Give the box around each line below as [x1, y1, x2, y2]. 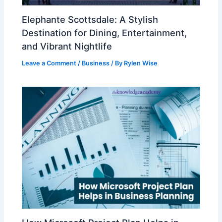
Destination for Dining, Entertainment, [22, 27, 187, 38]
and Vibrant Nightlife [22, 40, 112, 52]
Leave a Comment [22, 59, 77, 67]
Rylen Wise [124, 59, 158, 67]
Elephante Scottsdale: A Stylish [22, 13, 159, 25]
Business [82, 59, 110, 67]
